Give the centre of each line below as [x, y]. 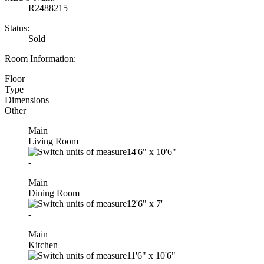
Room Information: [40, 58]
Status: [17, 28]
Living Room [53, 141]
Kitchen [43, 245]
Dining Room [54, 193]
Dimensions [27, 100]
